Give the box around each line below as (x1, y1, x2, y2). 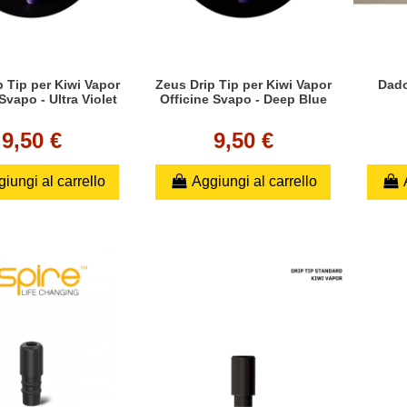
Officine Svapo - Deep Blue (159, 92, 327, 107)
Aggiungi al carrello (191, 174, 317, 190)
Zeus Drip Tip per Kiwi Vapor (154, 77, 332, 93)
